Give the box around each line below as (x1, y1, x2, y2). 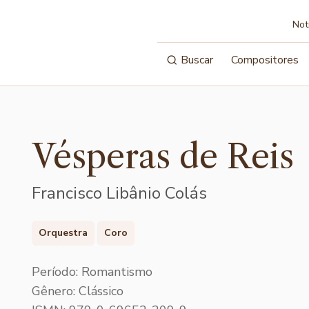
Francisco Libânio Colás (32, 182, 207, 204)
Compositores (231, 52, 299, 68)
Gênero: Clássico (32, 282, 123, 299)
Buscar (181, 52, 214, 68)
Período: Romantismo (32, 263, 152, 280)
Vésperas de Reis (32, 136, 294, 177)
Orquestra (39, 226, 88, 239)
